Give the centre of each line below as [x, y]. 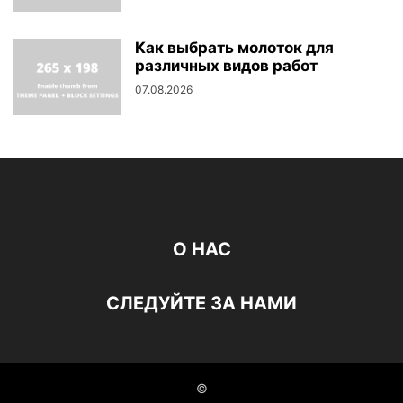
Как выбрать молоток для [234, 48]
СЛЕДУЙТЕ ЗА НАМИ [201, 304]
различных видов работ [226, 66]
